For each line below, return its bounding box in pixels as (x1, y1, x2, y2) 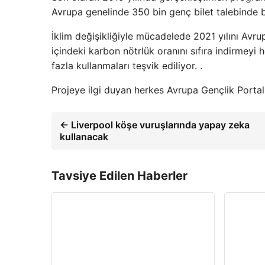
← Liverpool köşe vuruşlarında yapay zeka (60, 119, 250, 131)
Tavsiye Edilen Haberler (51, 169, 188, 183)
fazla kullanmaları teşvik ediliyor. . (51, 60, 202, 72)
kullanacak (60, 131, 108, 143)
